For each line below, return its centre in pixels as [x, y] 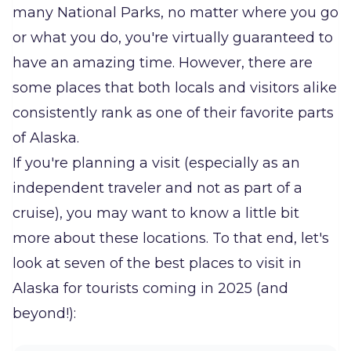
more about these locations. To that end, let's [171, 238]
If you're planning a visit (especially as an [156, 163]
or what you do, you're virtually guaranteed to [173, 38]
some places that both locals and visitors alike [175, 88]
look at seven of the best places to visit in [157, 263]
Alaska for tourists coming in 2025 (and [150, 288]
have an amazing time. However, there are [163, 63]
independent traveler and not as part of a [157, 188]
